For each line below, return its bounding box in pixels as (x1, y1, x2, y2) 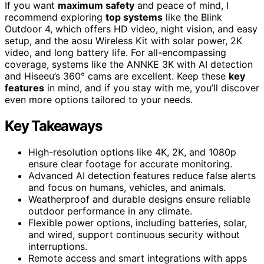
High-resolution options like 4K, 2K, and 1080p (28, 146, 236, 158)
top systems (105, 11, 163, 23)
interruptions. (28, 240, 87, 252)
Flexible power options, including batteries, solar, (28, 216, 247, 229)
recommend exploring (5, 11, 105, 23)
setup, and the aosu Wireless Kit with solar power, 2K (5, 34, 242, 47)
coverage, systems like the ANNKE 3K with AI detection (5, 58, 253, 70)
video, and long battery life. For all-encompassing (5, 46, 226, 58)
